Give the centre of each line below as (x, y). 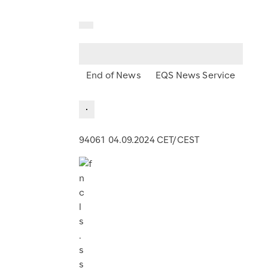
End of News (114, 75)
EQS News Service (196, 75)
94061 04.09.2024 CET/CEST (139, 140)
